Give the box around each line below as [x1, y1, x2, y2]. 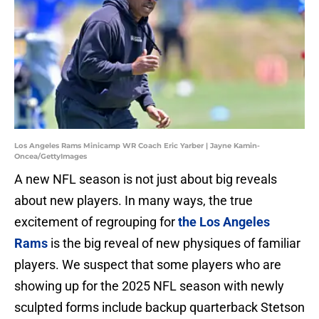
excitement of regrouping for [14, 214, 178, 230]
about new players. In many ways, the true [14, 193, 253, 209]
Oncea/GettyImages [14, 152, 87, 162]
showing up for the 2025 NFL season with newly [14, 278, 284, 294]
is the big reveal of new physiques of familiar [48, 236, 300, 251]
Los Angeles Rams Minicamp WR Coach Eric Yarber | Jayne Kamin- [14, 141, 260, 151]
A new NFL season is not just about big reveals [14, 172, 277, 187]
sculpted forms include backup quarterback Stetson [14, 300, 305, 315]
